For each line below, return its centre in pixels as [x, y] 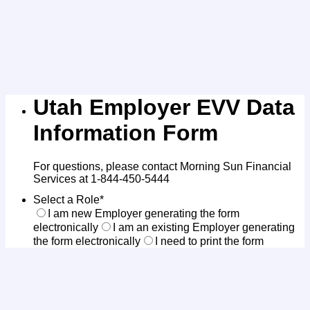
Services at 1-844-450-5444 [101, 179]
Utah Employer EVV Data [164, 107]
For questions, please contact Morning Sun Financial [162, 167]
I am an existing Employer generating [204, 228]
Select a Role [66, 200]
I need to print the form [209, 241]
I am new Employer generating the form [144, 214]
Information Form [126, 133]
